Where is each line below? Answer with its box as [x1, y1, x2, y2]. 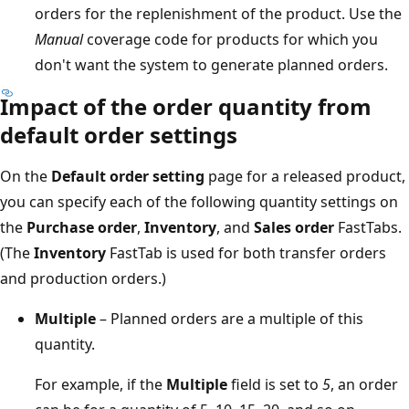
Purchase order [26, 217, 137, 238]
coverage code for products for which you [83, 29, 378, 50]
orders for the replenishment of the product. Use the [35, 4, 402, 25]
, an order [330, 374, 398, 395]
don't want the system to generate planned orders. [35, 55, 388, 76]
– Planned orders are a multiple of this [96, 309, 363, 330]
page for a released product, [204, 166, 405, 187]
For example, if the [35, 374, 166, 395]
